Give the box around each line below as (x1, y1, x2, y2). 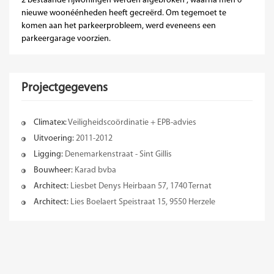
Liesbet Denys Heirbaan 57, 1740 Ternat (68, 181, 212, 191)
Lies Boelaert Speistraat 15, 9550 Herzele (68, 197, 215, 207)
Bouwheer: (34, 165, 73, 175)
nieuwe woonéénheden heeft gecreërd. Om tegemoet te (21, 8, 226, 18)
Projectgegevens (21, 81, 108, 94)
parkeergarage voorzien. (21, 34, 111, 43)
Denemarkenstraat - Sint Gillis (63, 149, 172, 159)
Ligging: (34, 149, 63, 159)
